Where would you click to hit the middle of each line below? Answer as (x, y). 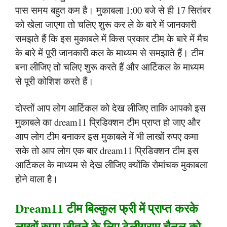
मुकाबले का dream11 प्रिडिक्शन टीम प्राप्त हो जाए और (108, 122)
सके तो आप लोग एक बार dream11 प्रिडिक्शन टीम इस (107, 150)
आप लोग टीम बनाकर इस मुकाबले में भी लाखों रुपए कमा (107, 136)
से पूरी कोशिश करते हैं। (54, 81)
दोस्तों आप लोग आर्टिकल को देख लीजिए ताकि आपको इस (110, 108)
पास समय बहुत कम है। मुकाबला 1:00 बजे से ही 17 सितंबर (113, 10)
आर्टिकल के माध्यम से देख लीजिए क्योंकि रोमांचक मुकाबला (111, 164)
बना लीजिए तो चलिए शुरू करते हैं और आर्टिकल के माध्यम (110, 66)
